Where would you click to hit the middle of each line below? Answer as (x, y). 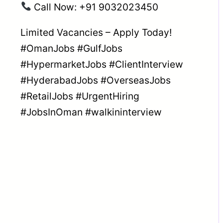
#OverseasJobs (136, 80)
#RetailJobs (47, 96)
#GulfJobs (100, 48)
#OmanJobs (48, 48)
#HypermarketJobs (64, 64)
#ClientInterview (146, 64)
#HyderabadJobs (59, 80)
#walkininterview (124, 112)
